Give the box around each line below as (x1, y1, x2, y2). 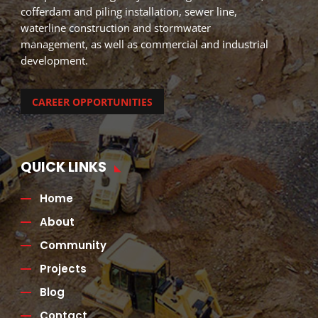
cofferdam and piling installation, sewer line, (20, 4, 237, 19)
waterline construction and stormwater (20, 21, 211, 35)
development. (20, 53, 88, 68)
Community (39, 237, 106, 253)
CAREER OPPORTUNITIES (31, 94, 153, 109)
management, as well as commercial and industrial (20, 37, 268, 52)
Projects (39, 261, 87, 276)
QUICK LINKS (20, 157, 106, 177)
